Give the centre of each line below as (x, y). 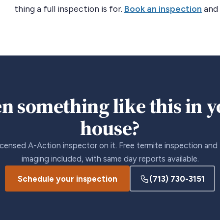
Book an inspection (163, 9)
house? (110, 128)
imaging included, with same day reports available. (110, 159)
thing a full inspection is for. (69, 9)
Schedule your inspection (67, 179)
